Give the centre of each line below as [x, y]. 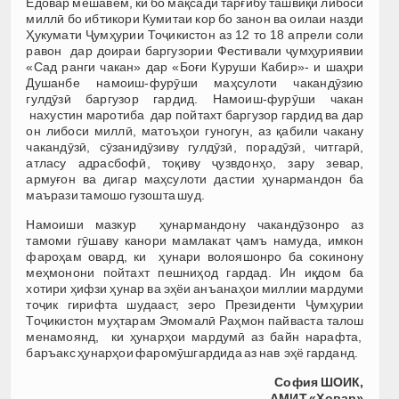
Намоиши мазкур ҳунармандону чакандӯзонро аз [195, 224]
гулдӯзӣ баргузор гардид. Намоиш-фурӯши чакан [195, 98]
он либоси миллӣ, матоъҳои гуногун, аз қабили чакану [195, 130]
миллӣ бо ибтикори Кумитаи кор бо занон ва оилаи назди [195, 18]
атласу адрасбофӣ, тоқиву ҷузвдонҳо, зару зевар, [195, 163]
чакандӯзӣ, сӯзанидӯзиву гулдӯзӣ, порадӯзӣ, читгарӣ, [195, 147]
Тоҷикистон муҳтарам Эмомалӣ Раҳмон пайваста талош [195, 320]
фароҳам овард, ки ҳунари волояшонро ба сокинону [195, 256]
